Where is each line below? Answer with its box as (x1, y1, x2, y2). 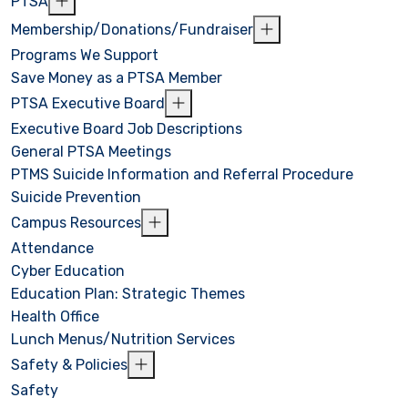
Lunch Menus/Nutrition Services (11, 331, 235, 349)
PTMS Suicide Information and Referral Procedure (11, 166, 353, 184)
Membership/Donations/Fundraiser (11, 21, 253, 39)
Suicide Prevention (11, 189, 141, 207)
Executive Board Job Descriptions (11, 120, 242, 138)
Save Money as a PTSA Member (11, 69, 222, 87)
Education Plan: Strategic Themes (11, 285, 245, 303)
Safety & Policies (11, 356, 127, 374)
